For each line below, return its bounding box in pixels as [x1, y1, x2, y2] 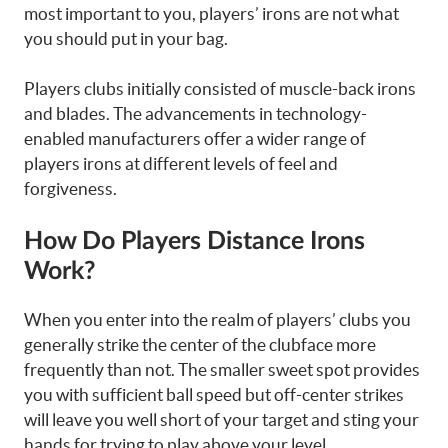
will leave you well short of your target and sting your [24, 409, 419, 429]
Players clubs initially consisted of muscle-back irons [24, 79, 416, 98]
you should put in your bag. [24, 28, 228, 48]
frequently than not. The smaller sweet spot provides [24, 359, 420, 379]
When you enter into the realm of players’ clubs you [24, 309, 411, 329]
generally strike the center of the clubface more [24, 334, 376, 354]
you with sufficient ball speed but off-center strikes [24, 384, 404, 404]
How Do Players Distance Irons [24, 228, 365, 254]
